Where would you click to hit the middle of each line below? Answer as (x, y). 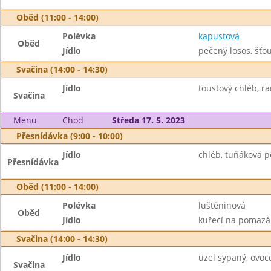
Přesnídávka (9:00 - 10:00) (70, 136)
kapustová (219, 36)
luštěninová (222, 205)
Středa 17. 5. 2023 (148, 120)
